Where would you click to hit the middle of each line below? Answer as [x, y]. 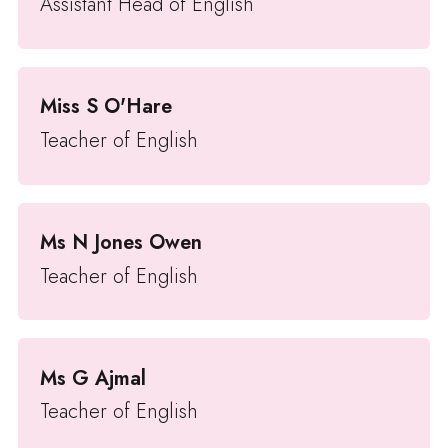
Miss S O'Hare [105, 107]
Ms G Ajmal [92, 378]
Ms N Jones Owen [120, 242]
